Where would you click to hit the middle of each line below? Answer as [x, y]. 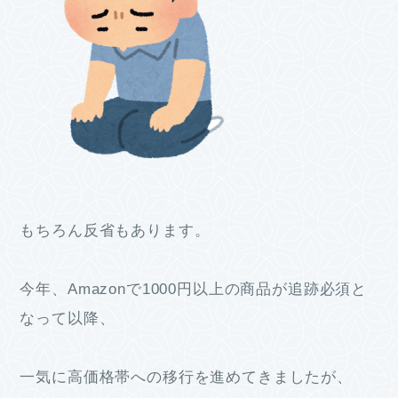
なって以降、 [68, 319]
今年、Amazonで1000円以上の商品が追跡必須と [194, 290]
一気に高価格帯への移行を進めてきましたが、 [186, 378]
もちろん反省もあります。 [115, 231]
